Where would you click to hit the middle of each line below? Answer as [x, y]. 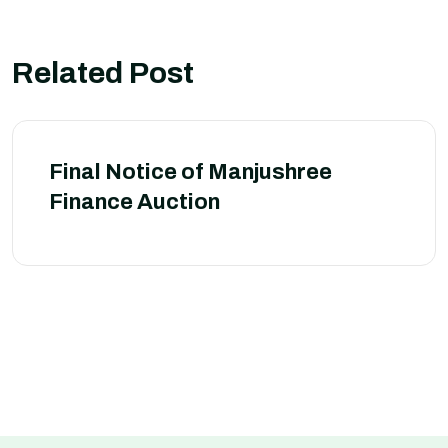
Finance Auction [134, 202]
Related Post [103, 73]
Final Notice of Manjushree [190, 172]
